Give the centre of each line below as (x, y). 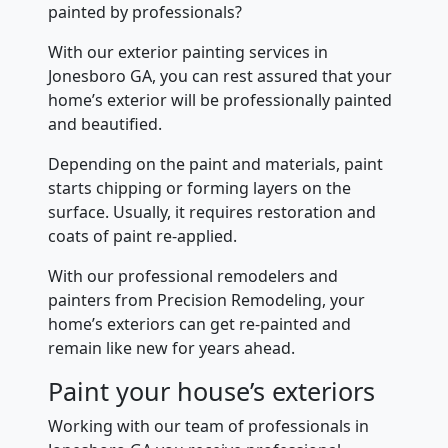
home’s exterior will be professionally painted (220, 100)
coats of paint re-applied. (142, 236)
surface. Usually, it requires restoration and (212, 212)
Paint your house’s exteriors (211, 391)
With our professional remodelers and (193, 276)
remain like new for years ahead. (171, 348)
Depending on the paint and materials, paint (215, 164)
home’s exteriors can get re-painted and (199, 324)
